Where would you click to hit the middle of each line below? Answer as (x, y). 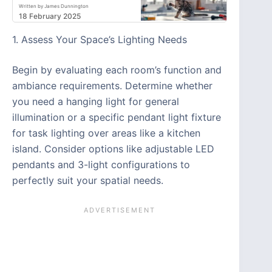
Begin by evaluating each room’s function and (117, 70)
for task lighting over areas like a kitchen (106, 133)
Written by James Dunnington (54, 6)
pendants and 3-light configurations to (101, 164)
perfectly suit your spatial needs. (88, 180)
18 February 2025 (50, 16)
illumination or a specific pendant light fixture (117, 117)
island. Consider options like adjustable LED (113, 148)
